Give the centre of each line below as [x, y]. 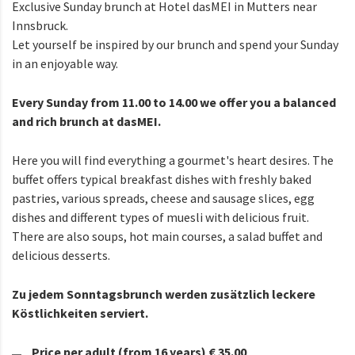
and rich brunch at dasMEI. [86, 122]
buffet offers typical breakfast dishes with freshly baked [162, 179]
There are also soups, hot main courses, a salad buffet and [167, 237]
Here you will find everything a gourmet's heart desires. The [173, 160]
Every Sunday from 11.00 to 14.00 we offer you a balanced [174, 103]
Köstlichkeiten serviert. [80, 313]
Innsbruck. [40, 26]
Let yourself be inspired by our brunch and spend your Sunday [175, 45]
